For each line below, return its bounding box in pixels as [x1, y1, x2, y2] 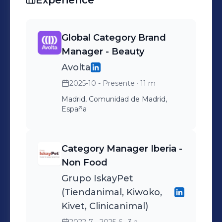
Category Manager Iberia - [61, 143, 182, 154]
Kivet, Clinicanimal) [61, 201, 148, 212]
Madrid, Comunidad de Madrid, [61, 95, 167, 104]
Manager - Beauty [61, 46, 144, 57]
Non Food [61, 157, 108, 168]
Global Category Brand [61, 32, 166, 43]
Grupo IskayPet [61, 173, 133, 184]
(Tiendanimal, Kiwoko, [61, 187, 162, 198]
